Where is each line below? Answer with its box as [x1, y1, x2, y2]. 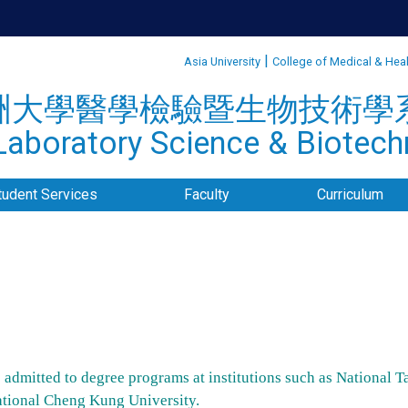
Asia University [184, 55, 260, 68]
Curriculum [317, 186, 384, 203]
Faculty [184, 186, 230, 203]
